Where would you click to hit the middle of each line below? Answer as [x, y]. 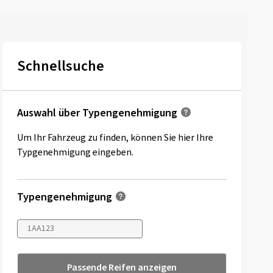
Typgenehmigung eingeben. [75, 152]
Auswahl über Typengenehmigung [97, 113]
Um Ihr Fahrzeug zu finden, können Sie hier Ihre [115, 138]
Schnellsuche [60, 66]
